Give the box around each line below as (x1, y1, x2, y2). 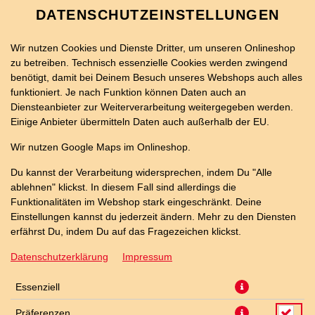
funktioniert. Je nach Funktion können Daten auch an (11, 86, 246, 98)
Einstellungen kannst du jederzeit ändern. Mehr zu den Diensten (11, 211, 296, 222)
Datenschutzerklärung (11, 251, 108, 262)
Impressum (122, 251, 172, 262)
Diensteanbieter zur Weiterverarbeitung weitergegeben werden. (11, 101, 293, 112)
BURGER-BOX (98, 138, 217, 162)
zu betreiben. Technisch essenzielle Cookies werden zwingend (11, 57, 288, 68)
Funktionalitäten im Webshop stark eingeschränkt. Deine (11, 196, 262, 207)
